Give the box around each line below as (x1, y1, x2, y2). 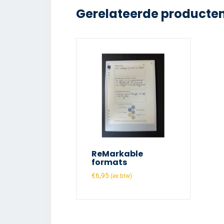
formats (91, 156, 127, 168)
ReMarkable (91, 147, 143, 159)
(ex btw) (110, 172, 132, 179)
